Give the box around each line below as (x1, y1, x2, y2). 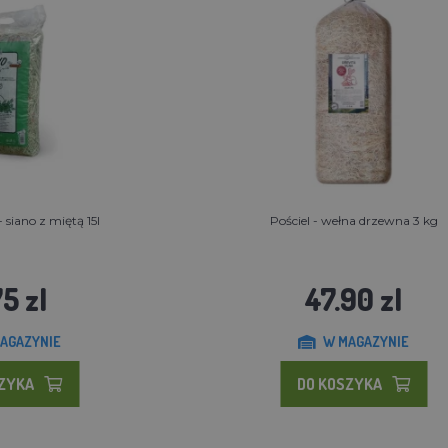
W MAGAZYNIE (323, 332, 410, 350)
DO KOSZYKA (297, 373, 383, 394)
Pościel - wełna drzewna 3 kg (269, 212, 438, 228)
